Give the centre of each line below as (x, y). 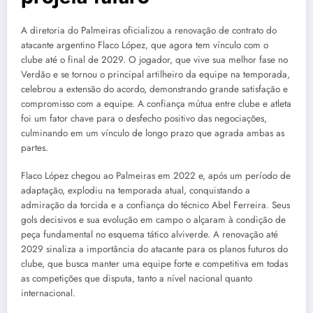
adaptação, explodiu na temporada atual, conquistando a (136, 191)
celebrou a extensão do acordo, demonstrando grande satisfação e (154, 89)
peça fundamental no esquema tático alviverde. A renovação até (150, 235)
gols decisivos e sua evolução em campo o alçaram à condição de (153, 220)
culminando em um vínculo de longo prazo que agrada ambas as (153, 133)
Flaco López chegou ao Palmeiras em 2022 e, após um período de (156, 176)
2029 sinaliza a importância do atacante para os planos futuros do (154, 249)
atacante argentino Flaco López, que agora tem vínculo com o (145, 45)
